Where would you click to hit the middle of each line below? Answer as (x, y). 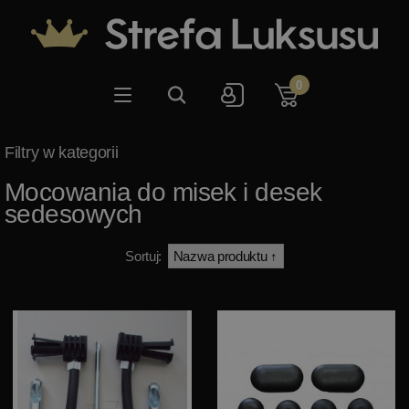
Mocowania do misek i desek (163, 192)
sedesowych (73, 214)
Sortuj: (144, 256)
